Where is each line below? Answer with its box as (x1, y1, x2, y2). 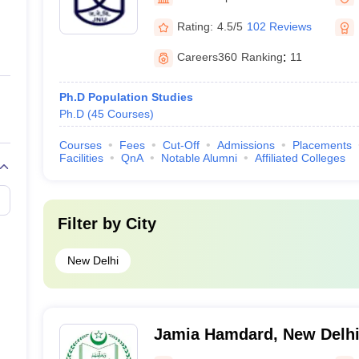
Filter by (57, 215, 126, 232)
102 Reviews (246, 19, 312, 33)
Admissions (216, 139, 275, 151)
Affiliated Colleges (254, 151, 345, 164)
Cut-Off (162, 139, 200, 151)
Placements (292, 139, 352, 151)
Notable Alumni (160, 151, 237, 164)
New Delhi (67, 254, 119, 267)
